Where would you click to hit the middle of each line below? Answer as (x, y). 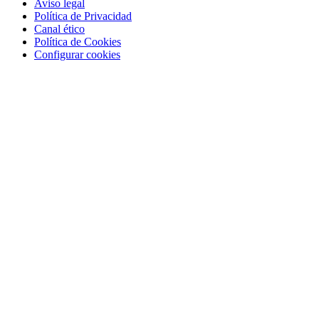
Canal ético (59, 29)
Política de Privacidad (83, 16)
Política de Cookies (78, 42)
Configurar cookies (77, 55)
